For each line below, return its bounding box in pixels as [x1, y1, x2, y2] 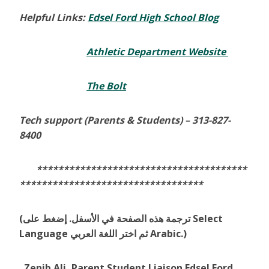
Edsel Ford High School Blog [88, 11, 219, 25]
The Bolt [86, 79, 126, 93]
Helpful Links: [19, 11, 88, 25]
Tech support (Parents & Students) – [19, 113, 192, 127]
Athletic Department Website [86, 45, 228, 59]
